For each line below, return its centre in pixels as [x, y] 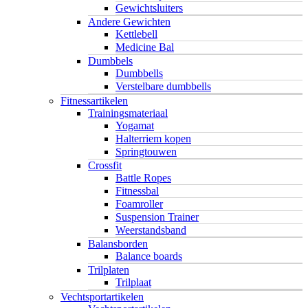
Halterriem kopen [153, 138]
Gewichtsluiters [149, 8]
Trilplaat [133, 282]
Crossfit [105, 165]
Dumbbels [110, 60]
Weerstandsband [151, 230]
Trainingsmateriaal [128, 113]
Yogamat [135, 125]
